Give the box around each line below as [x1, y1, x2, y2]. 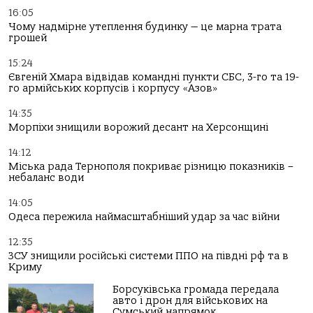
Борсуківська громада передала [112, 283, 279, 296]
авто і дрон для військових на [112, 294, 268, 307]
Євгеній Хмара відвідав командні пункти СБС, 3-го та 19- [8, 71, 299, 83]
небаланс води [8, 171, 84, 184]
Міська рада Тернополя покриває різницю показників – [8, 160, 293, 173]
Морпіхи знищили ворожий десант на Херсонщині [8, 121, 268, 133]
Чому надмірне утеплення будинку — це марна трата [8, 20, 282, 33]
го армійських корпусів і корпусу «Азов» [8, 82, 218, 94]
